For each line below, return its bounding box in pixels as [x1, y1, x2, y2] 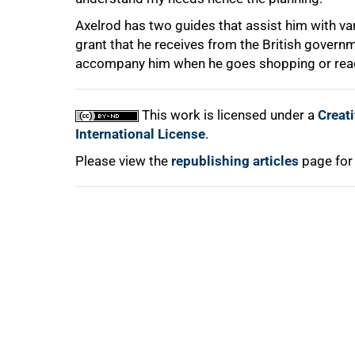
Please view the [75, 153, 171, 169]
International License [75, 126, 205, 142]
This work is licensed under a [139, 107, 318, 123]
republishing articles [171, 153, 299, 169]
